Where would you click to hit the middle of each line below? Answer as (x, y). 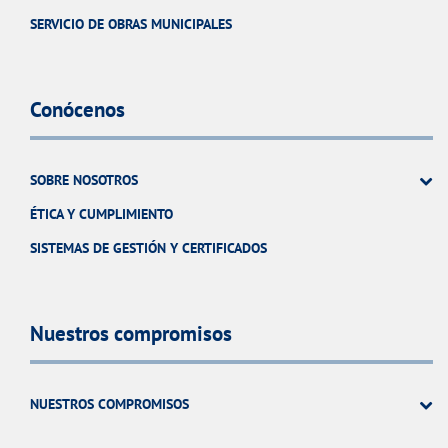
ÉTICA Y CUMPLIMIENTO (101, 213)
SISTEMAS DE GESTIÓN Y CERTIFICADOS (148, 247)
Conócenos (77, 110)
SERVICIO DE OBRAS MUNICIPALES (131, 23)
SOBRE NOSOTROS (84, 179)
